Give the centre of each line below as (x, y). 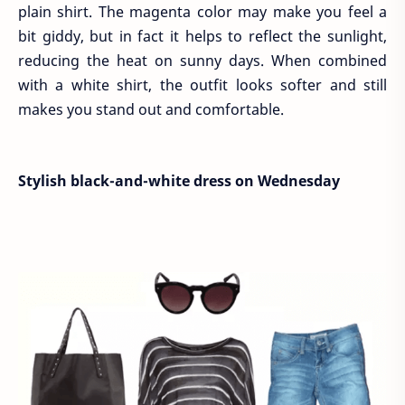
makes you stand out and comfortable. (151, 110)
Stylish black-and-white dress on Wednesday (179, 181)
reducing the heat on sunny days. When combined (202, 61)
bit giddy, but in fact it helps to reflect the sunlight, (202, 37)
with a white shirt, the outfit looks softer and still (202, 85)
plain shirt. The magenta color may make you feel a (202, 12)
